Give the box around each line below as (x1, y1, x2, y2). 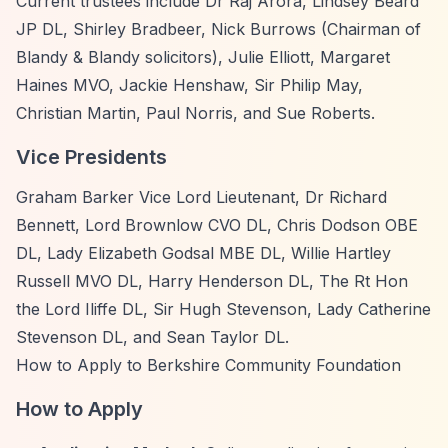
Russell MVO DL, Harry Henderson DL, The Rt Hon (16, 271, 408, 291)
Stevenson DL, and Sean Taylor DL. (16, 327, 289, 347)
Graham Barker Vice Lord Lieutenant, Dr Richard (16, 187, 387, 207)
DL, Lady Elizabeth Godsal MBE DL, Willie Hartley (16, 243, 391, 263)
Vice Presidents (16, 145, 167, 169)
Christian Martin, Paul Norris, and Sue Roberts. (16, 103, 375, 123)
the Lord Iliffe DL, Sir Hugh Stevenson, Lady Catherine (16, 299, 431, 319)
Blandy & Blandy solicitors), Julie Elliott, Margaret (16, 47, 390, 67)
